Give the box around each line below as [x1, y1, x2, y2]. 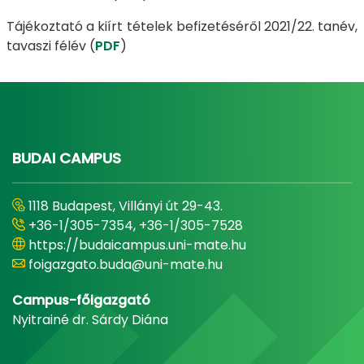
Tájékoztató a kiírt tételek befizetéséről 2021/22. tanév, [6, 17, 357, 36]
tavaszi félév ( [6, 37, 95, 55]
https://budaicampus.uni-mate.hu [28, 236, 246, 254]
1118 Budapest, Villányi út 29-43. [28, 197, 223, 215]
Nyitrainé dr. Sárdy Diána [12, 310, 168, 329]
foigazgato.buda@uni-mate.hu [28, 255, 223, 274]
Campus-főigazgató [12, 291, 150, 310]
